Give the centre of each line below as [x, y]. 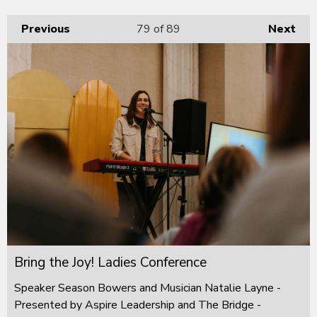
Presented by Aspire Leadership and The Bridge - [138, 305]
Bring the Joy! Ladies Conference [110, 262]
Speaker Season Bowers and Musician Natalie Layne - [148, 288]
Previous [46, 29]
